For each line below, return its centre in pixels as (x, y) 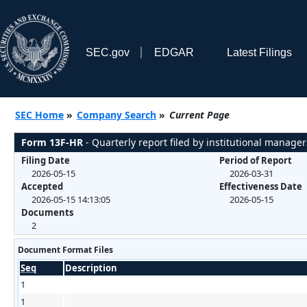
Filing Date (46, 160)
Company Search (116, 114)
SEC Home (39, 114)
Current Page (199, 114)
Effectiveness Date (260, 186)
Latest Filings (259, 52)
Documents (47, 212)
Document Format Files (65, 249)
